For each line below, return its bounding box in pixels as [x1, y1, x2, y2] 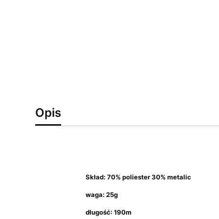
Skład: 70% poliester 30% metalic [85, 173, 191, 181]
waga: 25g [85, 191, 118, 198]
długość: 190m [85, 208, 131, 216]
